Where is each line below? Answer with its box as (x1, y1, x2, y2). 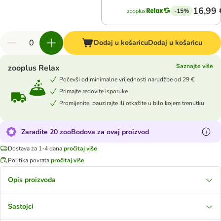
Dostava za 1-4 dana (8, 144, 62, 152)
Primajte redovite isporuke (59, 87, 128, 95)
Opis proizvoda (8, 175, 56, 184)
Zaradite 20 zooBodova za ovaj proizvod (21, 127, 149, 137)
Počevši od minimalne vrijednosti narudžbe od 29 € (59, 75, 194, 83)
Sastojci (8, 202, 34, 211)
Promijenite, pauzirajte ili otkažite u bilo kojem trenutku (59, 99, 204, 107)
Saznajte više (176, 62, 213, 70)
